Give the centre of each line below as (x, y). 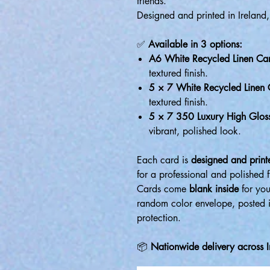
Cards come (163, 189)
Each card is (164, 160)
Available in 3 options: (195, 44)
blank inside (214, 189)
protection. (159, 218)
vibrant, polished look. (195, 131)
